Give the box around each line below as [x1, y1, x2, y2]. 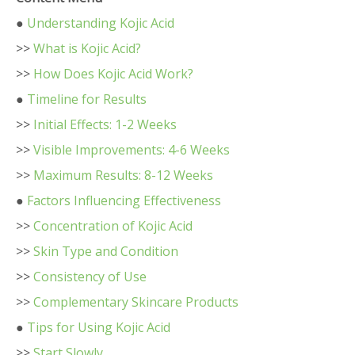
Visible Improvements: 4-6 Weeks [33, 141, 230, 158]
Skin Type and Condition [33, 242, 178, 260]
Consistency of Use [33, 268, 147, 285]
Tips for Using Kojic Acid [27, 319, 170, 336]
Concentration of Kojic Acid [33, 217, 193, 235]
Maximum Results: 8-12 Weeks [33, 166, 213, 184]
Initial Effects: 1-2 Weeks [33, 116, 177, 133]
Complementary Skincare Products [33, 293, 239, 311]
